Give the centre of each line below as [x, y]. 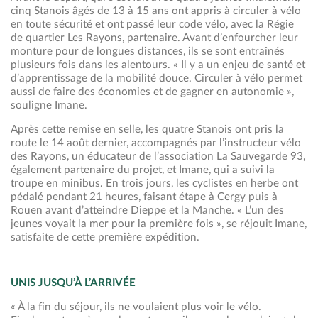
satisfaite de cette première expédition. [105, 237]
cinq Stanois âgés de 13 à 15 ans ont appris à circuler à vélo [156, 11]
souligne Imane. [49, 105]
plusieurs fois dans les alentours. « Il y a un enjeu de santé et [158, 65]
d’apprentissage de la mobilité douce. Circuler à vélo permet [157, 78]
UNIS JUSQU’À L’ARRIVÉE [73, 283]
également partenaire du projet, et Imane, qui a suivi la [143, 170]
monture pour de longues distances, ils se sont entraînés [148, 51]
